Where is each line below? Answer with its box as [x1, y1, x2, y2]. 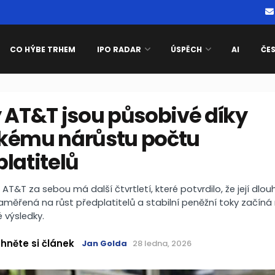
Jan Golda [81, 238, 127, 250]
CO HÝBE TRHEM [10, 44, 76, 55]
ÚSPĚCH [171, 44, 202, 55]
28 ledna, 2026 [132, 238, 192, 250]
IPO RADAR [97, 44, 141, 55]
